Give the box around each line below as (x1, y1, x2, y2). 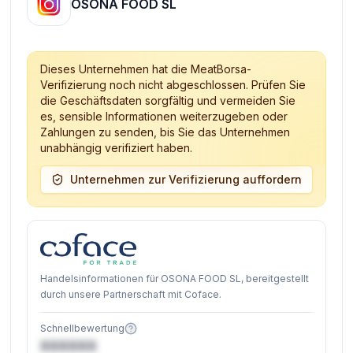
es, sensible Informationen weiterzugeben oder (40, 109, 288, 123)
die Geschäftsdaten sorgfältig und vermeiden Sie (40, 93, 296, 107)
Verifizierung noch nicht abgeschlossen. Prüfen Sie (40, 77, 307, 91)
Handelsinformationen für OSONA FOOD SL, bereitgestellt (40, 272, 310, 284)
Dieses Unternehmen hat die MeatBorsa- (40, 61, 252, 76)
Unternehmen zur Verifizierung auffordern (70, 172, 302, 186)
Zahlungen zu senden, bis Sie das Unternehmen (40, 124, 291, 139)
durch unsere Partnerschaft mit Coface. (40, 288, 222, 300)
